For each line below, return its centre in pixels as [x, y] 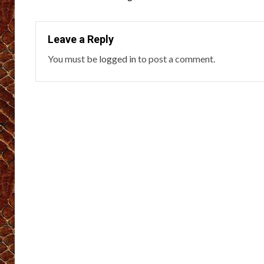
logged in [118, 58]
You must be [73, 58]
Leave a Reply [81, 39]
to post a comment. [176, 58]
